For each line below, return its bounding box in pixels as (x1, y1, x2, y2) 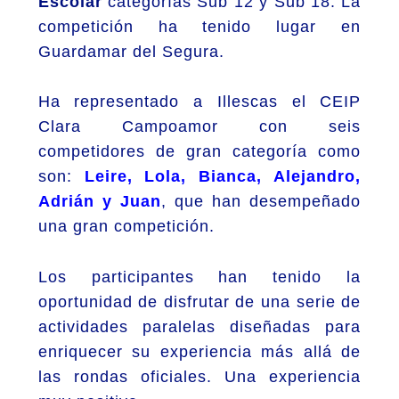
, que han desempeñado (160, 192, 362, 211)
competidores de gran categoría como (37, 142, 362, 161)
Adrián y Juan (37, 192, 161, 211)
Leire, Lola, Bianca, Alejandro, (84, 167, 362, 186)
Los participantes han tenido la (37, 268, 362, 287)
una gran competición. (37, 217, 215, 236)
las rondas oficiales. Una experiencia (37, 368, 362, 387)
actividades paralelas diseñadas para (37, 318, 362, 337)
